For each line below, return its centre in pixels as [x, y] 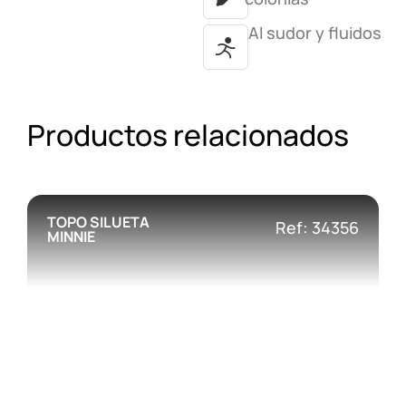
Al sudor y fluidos [315, 33]
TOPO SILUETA [98, 222]
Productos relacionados [188, 135]
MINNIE [71, 237]
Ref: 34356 [317, 228]
